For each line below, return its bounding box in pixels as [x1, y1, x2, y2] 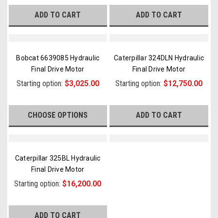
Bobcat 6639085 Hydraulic [16, 54, 100, 62]
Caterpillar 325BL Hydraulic [15, 154, 101, 162]
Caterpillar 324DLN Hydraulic [114, 54, 204, 62]
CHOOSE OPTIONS [28, 110, 88, 120]
